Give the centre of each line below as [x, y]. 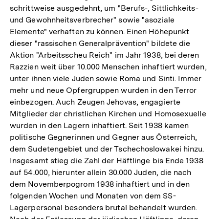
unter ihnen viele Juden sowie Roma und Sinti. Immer [106, 79]
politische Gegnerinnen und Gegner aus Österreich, [104, 137]
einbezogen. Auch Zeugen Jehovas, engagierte [95, 102]
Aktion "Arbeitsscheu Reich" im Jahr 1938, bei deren [105, 55]
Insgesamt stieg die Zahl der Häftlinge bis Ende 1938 [107, 161]
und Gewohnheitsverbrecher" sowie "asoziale [92, 20]
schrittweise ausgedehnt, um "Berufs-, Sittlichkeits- [104, 8]
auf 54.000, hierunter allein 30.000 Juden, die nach [101, 173]
